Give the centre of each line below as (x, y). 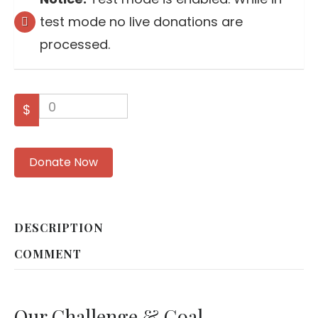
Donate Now (64, 162)
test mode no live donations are (141, 22)
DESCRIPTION (59, 227)
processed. (75, 44)
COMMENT (48, 254)
